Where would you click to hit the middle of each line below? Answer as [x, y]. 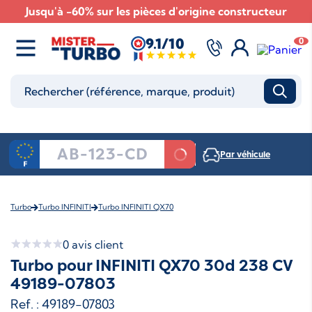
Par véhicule [245, 154]
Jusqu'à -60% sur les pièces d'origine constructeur [156, 11]
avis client [96, 245]
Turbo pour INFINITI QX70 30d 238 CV [151, 266]
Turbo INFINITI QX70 [136, 207]
